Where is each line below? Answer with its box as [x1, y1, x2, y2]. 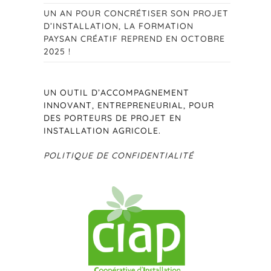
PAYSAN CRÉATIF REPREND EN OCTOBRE [44, 33, 226, 44]
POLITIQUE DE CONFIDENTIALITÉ [44, 150, 194, 161]
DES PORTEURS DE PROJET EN [44, 113, 182, 123]
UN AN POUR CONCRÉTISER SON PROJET [44, 8, 229, 19]
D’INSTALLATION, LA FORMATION [44, 21, 194, 31]
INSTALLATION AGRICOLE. [44, 125, 162, 136]
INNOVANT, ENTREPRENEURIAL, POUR [44, 100, 215, 111]
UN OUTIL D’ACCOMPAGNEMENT [44, 87, 190, 98]
